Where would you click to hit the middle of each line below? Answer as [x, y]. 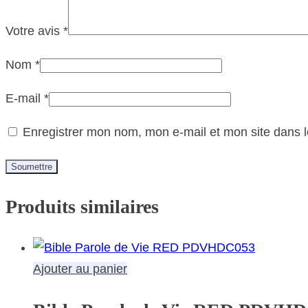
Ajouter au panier [80, 269]
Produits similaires [82, 207]
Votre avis [34, 31]
